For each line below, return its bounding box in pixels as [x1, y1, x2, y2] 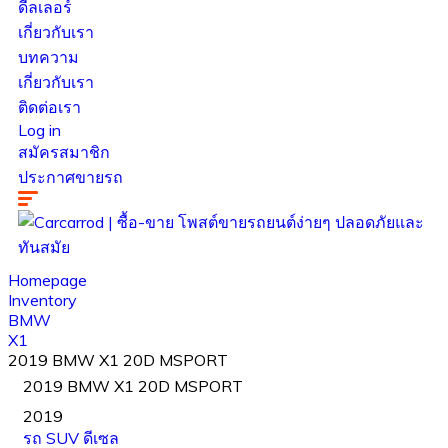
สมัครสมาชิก [18, 142, 110, 162]
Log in [18, 120, 61, 140]
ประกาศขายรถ [18, 167, 123, 187]
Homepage [8, 270, 87, 290]
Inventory [8, 290, 77, 310]
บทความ [18, 47, 79, 67]
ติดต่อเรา [18, 97, 81, 117]
